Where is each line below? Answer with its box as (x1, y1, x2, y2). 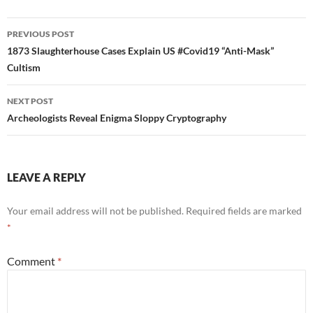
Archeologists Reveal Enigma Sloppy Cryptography (7, 111, 226, 124)
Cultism (7, 61, 41, 73)
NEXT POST (7, 95, 53, 106)
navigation (6, 41, 93, 64)
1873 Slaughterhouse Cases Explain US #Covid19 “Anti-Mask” (7, 44, 274, 57)
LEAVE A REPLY (7, 170, 86, 184)
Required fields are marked (186, 204, 302, 217)
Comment (7, 254, 57, 268)
